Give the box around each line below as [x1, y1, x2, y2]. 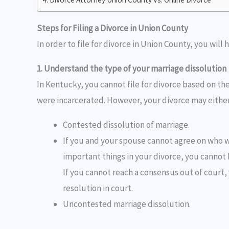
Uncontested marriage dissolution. [63, 198, 191, 210]
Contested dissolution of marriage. [63, 119, 190, 131]
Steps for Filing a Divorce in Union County [37, 22, 188, 34]
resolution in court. [63, 182, 133, 194]
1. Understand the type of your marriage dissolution [37, 63, 226, 75]
